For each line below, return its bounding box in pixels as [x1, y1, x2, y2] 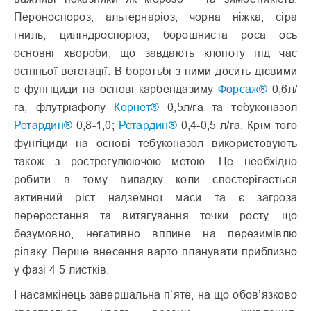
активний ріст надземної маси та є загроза [14, 191, 297, 204]
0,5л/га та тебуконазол [159, 101, 297, 114]
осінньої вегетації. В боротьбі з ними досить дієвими [14, 65, 297, 78]
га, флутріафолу [14, 101, 115, 114]
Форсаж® [217, 83, 268, 96]
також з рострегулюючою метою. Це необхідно [14, 155, 297, 168]
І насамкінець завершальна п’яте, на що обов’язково [14, 288, 297, 301]
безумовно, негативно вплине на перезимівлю [14, 227, 297, 240]
